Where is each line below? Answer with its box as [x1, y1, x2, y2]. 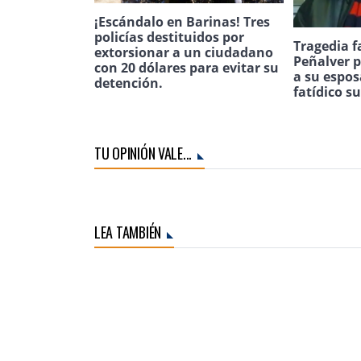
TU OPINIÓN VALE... [94, 142, 193, 164]
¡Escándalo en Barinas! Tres [94, 12, 270, 31]
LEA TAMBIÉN [94, 221, 162, 243]
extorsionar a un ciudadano [94, 43, 273, 61]
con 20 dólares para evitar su [94, 58, 279, 77]
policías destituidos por [94, 27, 244, 46]
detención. [94, 73, 163, 92]
